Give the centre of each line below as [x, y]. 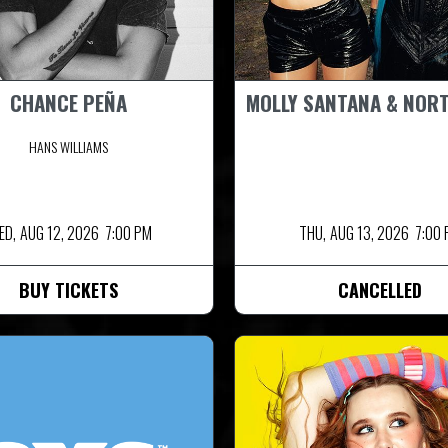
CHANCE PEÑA [68, 102]
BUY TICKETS [68, 289]
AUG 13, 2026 [369, 232]
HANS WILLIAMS [68, 146]
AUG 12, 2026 [59, 232]
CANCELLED [379, 289]
